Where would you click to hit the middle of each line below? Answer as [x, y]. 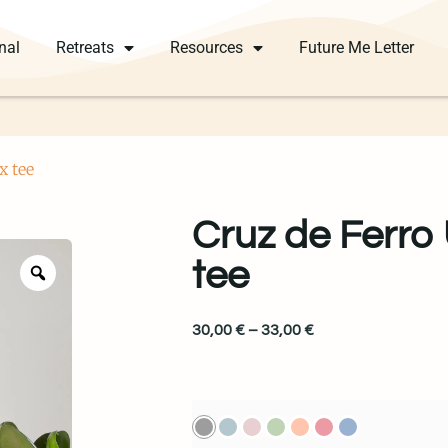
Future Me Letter [357, 47]
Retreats [85, 47]
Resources [207, 47]
